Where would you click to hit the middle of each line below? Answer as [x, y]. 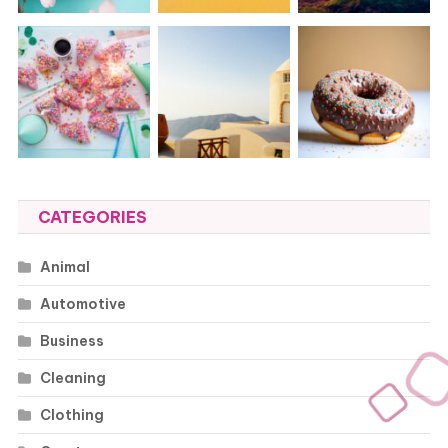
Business [71, 341]
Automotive [82, 304]
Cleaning [72, 378]
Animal [64, 267]
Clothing [71, 415]
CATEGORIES [92, 217]
